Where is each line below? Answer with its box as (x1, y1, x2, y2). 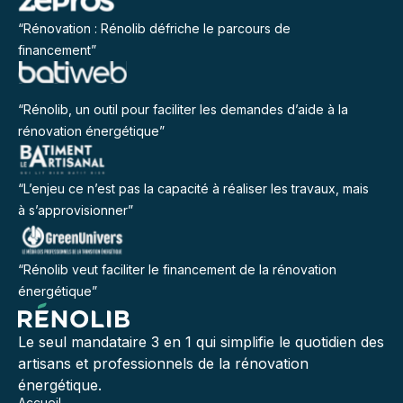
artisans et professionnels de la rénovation (18, 354, 309, 372)
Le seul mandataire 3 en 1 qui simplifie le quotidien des (18, 333, 384, 351)
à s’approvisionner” (18, 202, 133, 218)
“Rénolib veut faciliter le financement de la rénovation (18, 262, 336, 277)
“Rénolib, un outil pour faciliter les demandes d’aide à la (18, 102, 348, 117)
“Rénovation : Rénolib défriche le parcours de (18, 21, 291, 36)
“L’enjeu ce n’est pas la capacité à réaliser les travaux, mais (18, 181, 369, 196)
